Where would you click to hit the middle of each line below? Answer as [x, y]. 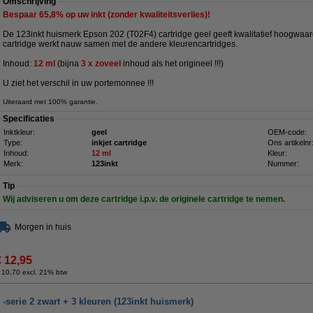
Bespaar [21, 15]
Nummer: [283, 163]
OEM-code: [287, 132]
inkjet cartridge [119, 143]
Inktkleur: [19, 132]
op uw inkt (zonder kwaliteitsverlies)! [137, 15]
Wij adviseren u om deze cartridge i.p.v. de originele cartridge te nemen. [144, 199]
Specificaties [29, 119]
